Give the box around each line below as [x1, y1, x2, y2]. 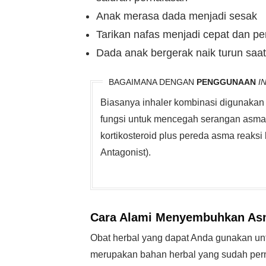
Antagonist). [100, 147, 151, 157]
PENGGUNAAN [197, 77, 256, 87]
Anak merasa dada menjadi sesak [96, 10, 257, 22]
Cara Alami [90, 211, 152, 224]
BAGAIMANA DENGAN [109, 77, 197, 87]
